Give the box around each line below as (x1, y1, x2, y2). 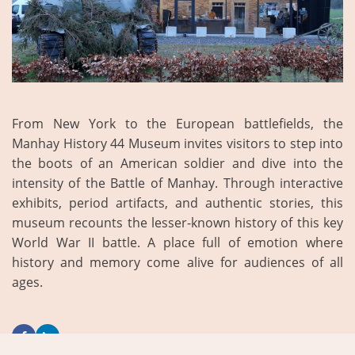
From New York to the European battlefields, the (12, 115, 343, 132)
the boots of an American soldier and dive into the (12, 155, 343, 172)
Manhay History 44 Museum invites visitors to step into (12, 135, 343, 152)
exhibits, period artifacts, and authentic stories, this (12, 194, 343, 212)
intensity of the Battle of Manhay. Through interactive (12, 174, 343, 192)
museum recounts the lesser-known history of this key (12, 214, 343, 231)
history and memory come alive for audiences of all (12, 254, 343, 271)
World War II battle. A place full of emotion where (12, 234, 343, 251)
